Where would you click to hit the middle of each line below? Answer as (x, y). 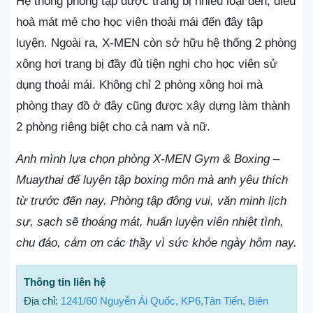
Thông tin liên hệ (65, 282)
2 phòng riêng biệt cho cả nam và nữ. (113, 126)
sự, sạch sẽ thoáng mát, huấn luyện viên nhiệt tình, (150, 221)
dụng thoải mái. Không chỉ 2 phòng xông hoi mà (139, 85)
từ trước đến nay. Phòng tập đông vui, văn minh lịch (151, 201)
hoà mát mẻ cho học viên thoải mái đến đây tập (139, 22)
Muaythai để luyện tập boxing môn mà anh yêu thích (152, 180)
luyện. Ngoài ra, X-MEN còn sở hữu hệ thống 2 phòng (156, 43)
